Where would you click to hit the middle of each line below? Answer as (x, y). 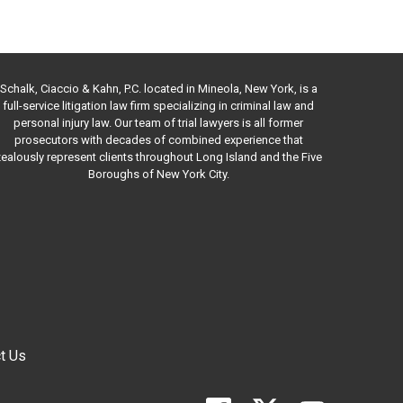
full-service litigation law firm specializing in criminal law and (158, 106)
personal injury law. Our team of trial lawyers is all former (158, 123)
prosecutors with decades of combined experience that (158, 140)
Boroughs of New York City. (158, 174)
